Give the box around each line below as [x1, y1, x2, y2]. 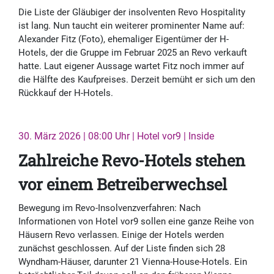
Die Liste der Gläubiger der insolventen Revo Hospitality [18, 7, 245, 18]
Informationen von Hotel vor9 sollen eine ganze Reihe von [18, 216, 254, 228]
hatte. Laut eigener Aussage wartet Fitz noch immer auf [18, 61, 244, 72]
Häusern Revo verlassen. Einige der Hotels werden [18, 229, 224, 241]
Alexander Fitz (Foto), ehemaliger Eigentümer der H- [18, 34, 229, 45]
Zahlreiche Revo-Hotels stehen [18, 150, 245, 171]
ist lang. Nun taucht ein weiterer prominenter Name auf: [18, 20, 245, 32]
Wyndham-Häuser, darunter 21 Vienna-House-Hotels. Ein [18, 256, 247, 268]
